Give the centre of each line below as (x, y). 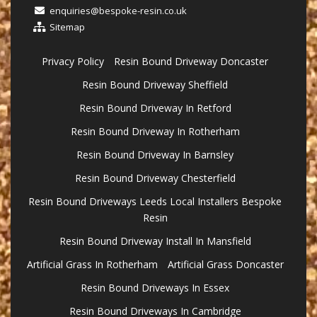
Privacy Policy (73, 62)
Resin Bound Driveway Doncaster (191, 62)
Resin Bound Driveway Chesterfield (155, 178)
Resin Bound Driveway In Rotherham (155, 132)
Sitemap (67, 27)
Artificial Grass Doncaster (225, 265)
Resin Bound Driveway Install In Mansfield (155, 241)
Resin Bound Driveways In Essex (155, 288)
